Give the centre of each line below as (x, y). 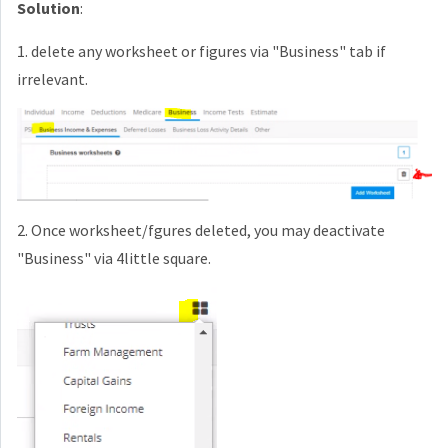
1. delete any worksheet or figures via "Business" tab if (201, 51)
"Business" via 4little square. (114, 257)
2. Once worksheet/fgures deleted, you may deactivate (201, 229)
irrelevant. (52, 79)
